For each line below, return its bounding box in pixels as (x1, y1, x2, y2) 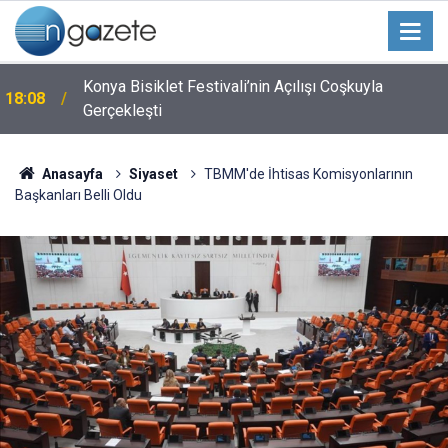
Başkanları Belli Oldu (15, 187, 142, 203)
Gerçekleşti (83, 101, 162, 120)
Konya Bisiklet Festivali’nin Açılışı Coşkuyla (83, 77, 383, 96)
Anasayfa (38, 166, 103, 182)
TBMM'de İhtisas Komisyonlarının (203, 166, 413, 182)
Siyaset (128, 166, 178, 182)
